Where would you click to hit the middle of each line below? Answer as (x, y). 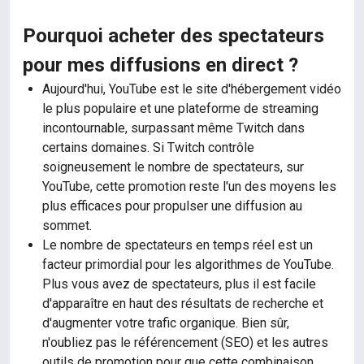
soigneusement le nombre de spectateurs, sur (173, 167)
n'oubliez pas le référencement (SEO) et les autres (185, 342)
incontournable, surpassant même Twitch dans (173, 128)
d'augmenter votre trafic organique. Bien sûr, (166, 323)
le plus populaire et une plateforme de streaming (180, 108)
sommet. (67, 225)
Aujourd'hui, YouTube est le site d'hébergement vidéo (192, 89)
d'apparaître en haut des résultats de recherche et (183, 303)
